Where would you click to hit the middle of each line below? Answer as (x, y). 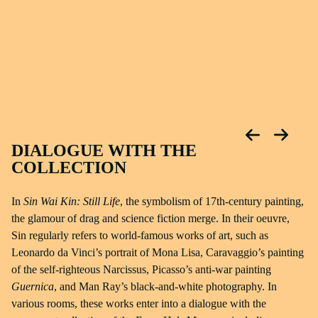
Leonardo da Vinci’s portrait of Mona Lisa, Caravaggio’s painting (158, 252)
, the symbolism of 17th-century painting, (212, 201)
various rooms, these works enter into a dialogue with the (139, 303)
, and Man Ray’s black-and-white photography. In (165, 286)
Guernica (33, 286)
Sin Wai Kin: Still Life (72, 201)
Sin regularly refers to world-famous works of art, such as (140, 235)
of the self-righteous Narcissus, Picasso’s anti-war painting (141, 269)
